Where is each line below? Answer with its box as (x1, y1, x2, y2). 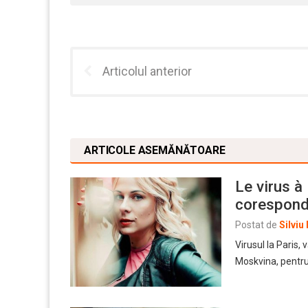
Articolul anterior (102, 64, 192, 79)
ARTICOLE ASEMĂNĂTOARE (84, 144, 225, 157)
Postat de (235, 219, 277, 231)
